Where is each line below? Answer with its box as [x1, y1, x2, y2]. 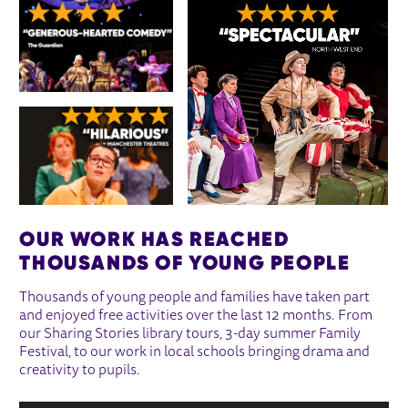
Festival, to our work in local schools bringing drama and [19, 344, 371, 360]
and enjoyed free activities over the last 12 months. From [19, 308, 373, 323]
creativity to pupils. [19, 362, 141, 378]
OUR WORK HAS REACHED [19, 225, 291, 251]
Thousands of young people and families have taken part [19, 290, 371, 305]
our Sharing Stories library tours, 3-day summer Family [19, 326, 362, 342]
